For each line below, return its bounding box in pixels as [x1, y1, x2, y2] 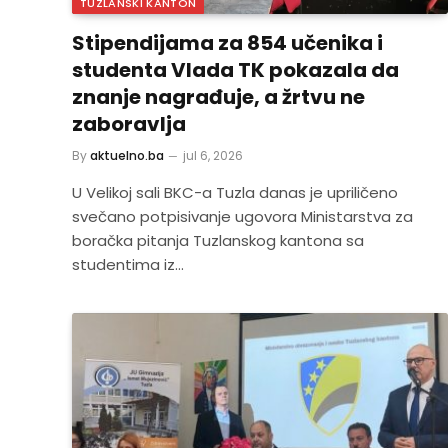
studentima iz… [72, 254, 184, 275]
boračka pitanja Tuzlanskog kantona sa [72, 230, 364, 251]
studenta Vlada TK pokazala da [72, 56, 399, 84]
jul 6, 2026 [183, 147, 243, 164]
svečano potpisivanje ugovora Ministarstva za [72, 206, 413, 227]
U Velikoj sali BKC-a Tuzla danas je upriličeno [72, 182, 398, 203]
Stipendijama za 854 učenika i [72, 29, 383, 57]
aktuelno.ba [90, 147, 164, 164]
